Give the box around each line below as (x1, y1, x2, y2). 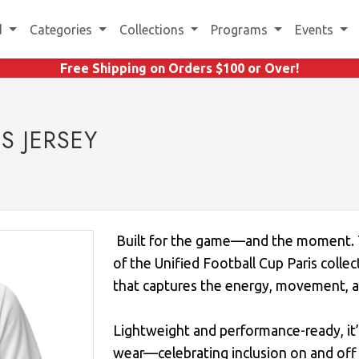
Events (295, 22, 337, 37)
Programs (211, 22, 272, 37)
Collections (119, 22, 188, 37)
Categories (29, 22, 95, 37)
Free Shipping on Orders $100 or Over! (60, 61, 299, 75)
